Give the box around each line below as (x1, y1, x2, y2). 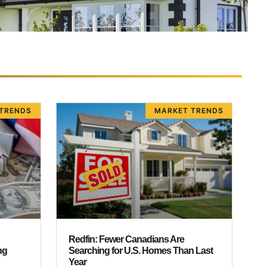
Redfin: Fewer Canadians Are (68, 234, 184, 245)
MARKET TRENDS (154, 106, 223, 116)
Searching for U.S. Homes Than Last (68, 246, 213, 256)
